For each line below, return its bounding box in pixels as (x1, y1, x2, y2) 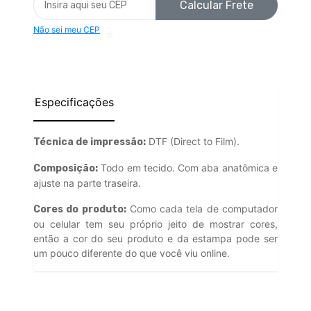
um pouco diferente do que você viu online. (33, 247, 230, 260)
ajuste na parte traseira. (33, 177, 141, 190)
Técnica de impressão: (33, 136, 146, 149)
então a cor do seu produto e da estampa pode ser (33, 233, 278, 245)
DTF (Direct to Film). (146, 135, 239, 148)
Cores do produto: (33, 203, 126, 216)
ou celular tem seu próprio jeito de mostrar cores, (33, 218, 278, 230)
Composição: (33, 162, 98, 175)
